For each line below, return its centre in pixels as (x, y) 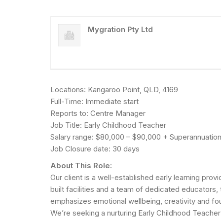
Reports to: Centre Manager (98, 113)
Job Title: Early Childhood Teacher (108, 125)
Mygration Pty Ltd (120, 29)
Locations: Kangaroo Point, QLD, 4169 (114, 89)
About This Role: (81, 165)
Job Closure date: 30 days (95, 148)
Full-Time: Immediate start (94, 101)
